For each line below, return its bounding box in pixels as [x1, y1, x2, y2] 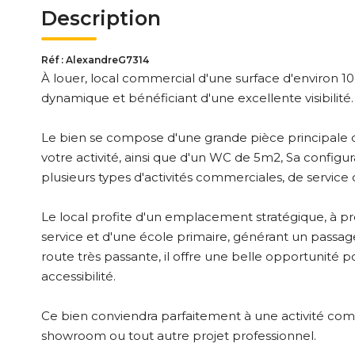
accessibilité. [41, 269, 116, 284]
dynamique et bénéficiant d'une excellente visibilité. [41, 90, 353, 105]
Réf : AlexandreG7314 [41, 54, 149, 66]
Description [41, 6, 161, 30]
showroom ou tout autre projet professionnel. [41, 328, 316, 343]
